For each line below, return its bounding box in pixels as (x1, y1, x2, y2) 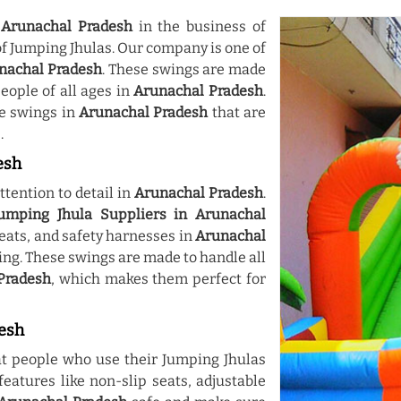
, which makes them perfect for (51, 270, 267, 287)
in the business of (132, 18, 267, 35)
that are (208, 104, 267, 121)
